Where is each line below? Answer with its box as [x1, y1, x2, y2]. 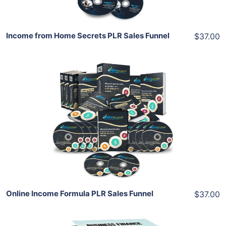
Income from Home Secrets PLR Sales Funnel [6, 31, 169, 40]
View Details [88, 116, 138, 128]
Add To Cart [98, 75, 140, 86]
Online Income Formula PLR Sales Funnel [6, 189, 153, 198]
